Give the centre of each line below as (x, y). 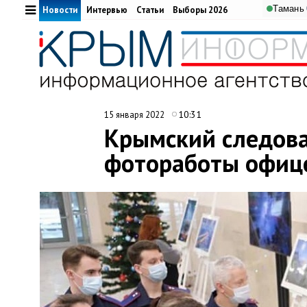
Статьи (150, 10)
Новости (60, 10)
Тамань (288, 9)
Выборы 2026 (200, 10)
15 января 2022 (135, 115)
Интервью (107, 10)
